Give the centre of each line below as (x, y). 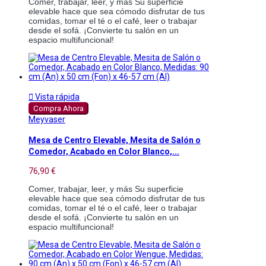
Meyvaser (47, 120)
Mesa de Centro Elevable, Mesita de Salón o (115, 140)
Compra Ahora (58, 109)
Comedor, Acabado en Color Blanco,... (104, 151)
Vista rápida (56, 97)
